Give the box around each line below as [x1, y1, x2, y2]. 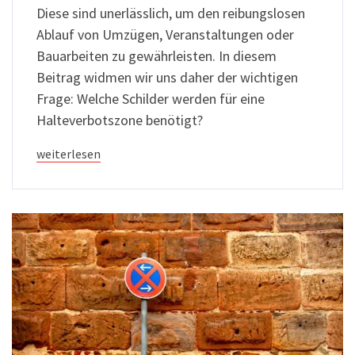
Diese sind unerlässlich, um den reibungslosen [36, 4, 305, 23]
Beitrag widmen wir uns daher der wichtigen [36, 68, 298, 87]
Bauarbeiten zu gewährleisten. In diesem [36, 47, 277, 66]
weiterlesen [36, 147, 101, 162]
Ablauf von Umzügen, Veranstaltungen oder [36, 25, 294, 44]
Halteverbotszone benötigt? [36, 111, 203, 130]
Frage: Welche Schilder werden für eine [36, 90, 265, 109]
